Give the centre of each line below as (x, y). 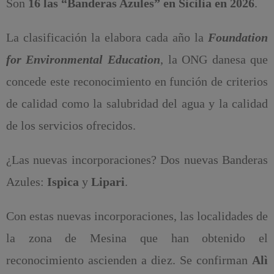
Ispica (63, 182)
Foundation (238, 38)
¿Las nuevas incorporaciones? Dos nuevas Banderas (137, 160)
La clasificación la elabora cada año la (107, 38)
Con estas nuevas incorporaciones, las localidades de (137, 216)
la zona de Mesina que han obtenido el (137, 238)
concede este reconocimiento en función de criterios (137, 82)
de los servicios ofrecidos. (71, 126)
